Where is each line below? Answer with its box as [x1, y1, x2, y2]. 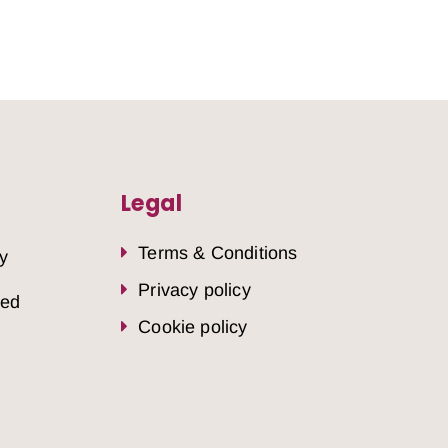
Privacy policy [138, 279, 251, 300]
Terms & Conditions [138, 242, 298, 263]
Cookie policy [138, 316, 248, 337]
